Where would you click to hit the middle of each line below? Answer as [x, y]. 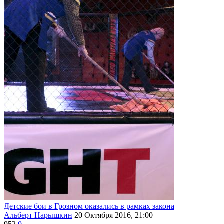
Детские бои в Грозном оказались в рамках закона [89, 206]
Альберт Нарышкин [38, 215]
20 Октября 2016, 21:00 [114, 215]
